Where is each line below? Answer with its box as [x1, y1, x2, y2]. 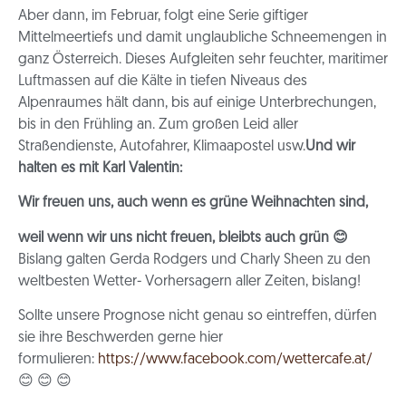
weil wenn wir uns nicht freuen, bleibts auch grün [18, 230, 333, 246]
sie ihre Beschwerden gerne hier [18, 331, 223, 346]
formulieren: [18, 353, 98, 368]
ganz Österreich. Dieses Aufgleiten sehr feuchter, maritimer [18, 53, 388, 68]
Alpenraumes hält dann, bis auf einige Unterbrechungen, [18, 96, 376, 111]
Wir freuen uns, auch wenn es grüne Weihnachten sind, [18, 196, 372, 211]
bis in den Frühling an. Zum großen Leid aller [18, 118, 298, 133]
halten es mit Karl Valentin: [18, 161, 186, 177]
